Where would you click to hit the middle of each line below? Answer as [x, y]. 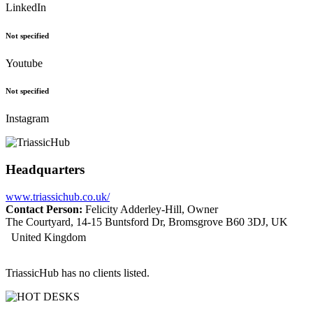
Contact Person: [44, 209]
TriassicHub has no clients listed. [78, 272]
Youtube [24, 63]
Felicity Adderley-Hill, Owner [150, 209]
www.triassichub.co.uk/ [58, 196]
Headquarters [45, 170]
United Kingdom [46, 237]
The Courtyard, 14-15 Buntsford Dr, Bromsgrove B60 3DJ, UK [147, 221]
